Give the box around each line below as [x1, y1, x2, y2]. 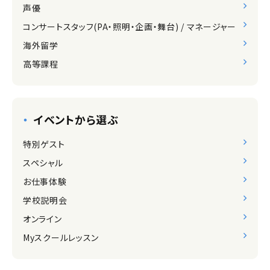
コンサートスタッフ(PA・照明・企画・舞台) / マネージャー [23, 20, 236, 33]
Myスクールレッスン [23, 231, 99, 244]
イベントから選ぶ [34, 111, 119, 128]
